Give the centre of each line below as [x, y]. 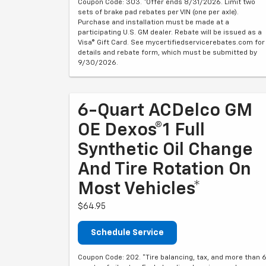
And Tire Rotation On [164, 170]
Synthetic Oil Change [165, 150]
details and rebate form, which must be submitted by [167, 53]
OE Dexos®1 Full [141, 130]
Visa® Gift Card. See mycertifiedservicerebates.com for [171, 42]
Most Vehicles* [139, 189]
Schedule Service [127, 232]
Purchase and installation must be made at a [153, 22]
